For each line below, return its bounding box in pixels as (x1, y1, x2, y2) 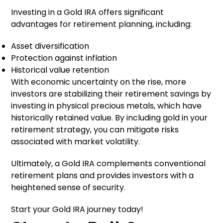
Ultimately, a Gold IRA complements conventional (11, 158, 206, 169)
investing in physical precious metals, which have (11, 100, 202, 111)
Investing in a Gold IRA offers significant (11, 6, 164, 18)
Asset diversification (11, 40, 90, 52)
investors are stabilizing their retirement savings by (11, 88, 212, 100)
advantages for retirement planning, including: (11, 18, 192, 30)
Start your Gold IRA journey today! (11, 204, 144, 215)
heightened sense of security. (11, 182, 126, 193)
